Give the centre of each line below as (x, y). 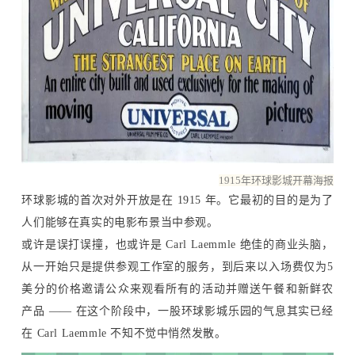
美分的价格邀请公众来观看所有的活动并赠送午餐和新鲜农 (177, 288)
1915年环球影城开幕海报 (276, 180)
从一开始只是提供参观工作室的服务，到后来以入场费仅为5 (177, 266)
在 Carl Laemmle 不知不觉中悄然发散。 (124, 333)
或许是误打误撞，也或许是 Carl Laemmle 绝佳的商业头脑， (177, 244)
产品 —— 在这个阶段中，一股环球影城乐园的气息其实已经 (177, 311)
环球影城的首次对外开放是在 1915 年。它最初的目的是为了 (177, 200)
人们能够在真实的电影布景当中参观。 (120, 222)
